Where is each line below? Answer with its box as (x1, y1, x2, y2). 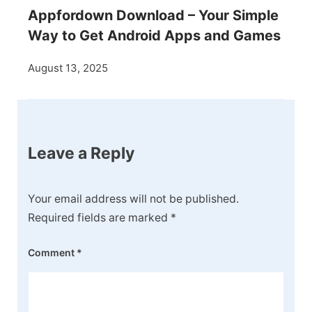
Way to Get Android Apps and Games (28, 27, 281, 45)
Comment (28, 246, 77, 258)
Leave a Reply (28, 143, 134, 164)
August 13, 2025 (28, 61, 108, 75)
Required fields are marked (28, 210, 171, 224)
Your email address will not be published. (28, 192, 239, 205)
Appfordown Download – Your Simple (28, 7, 279, 24)
